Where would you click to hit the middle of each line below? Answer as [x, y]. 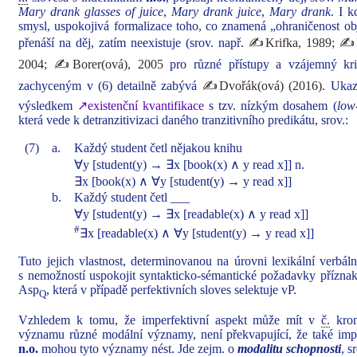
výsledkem [48, 106]
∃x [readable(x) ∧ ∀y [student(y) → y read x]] [197, 233]
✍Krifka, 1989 [290, 43]
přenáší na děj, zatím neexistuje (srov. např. [133, 43]
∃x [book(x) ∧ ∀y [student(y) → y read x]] [183, 181]
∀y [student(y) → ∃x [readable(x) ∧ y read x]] [192, 214]
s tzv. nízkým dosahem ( [271, 106]
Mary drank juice [216, 12]
